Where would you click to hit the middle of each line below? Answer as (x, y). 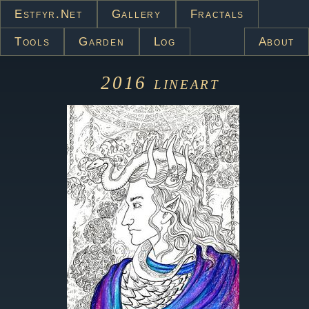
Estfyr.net (49, 14)
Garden (102, 42)
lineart (187, 83)
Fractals (217, 14)
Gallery (136, 14)
